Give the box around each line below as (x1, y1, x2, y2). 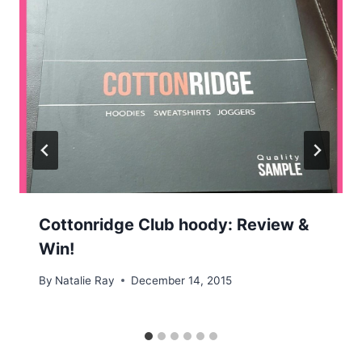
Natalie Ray (55, 273, 116, 287)
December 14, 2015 (131, 273, 233, 287)
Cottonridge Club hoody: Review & (39, 215, 309, 235)
